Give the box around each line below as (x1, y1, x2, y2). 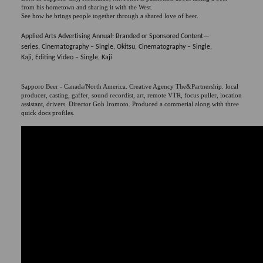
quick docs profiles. (21, 109, 75, 116)
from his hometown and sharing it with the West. (21, 3, 153, 11)
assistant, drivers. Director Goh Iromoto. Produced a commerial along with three (21, 100, 239, 107)
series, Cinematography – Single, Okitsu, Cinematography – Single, (21, 43, 212, 50)
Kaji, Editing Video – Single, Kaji (21, 53, 112, 61)
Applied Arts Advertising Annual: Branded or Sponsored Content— (21, 32, 210, 40)
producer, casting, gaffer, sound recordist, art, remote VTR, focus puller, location (21, 91, 242, 99)
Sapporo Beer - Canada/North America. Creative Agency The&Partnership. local (21, 82, 238, 90)
